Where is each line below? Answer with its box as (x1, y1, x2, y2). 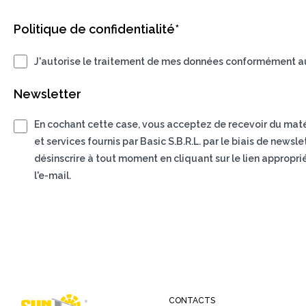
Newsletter (14, 87, 81, 101)
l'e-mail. (34, 170, 71, 181)
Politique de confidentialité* (14, 22, 179, 36)
